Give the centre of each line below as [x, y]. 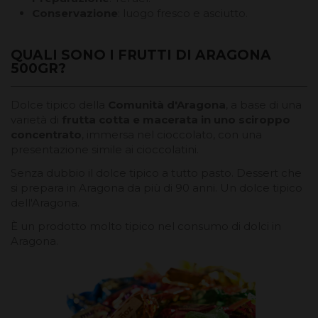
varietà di [36, 119]
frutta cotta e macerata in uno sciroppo [176, 119]
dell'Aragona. [45, 202]
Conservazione [75, 13]
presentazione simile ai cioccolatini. [105, 149]
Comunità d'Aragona [167, 104]
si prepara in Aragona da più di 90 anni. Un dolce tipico [157, 187]
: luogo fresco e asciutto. [183, 13]
